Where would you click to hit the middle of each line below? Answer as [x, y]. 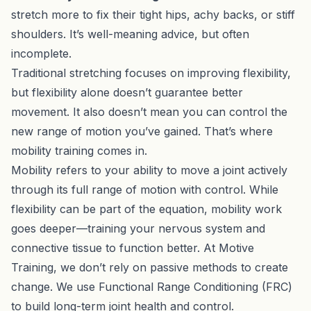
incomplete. [41, 53]
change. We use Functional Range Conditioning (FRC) [152, 286]
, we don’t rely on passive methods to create [171, 267]
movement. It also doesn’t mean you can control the [149, 111]
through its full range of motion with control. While [145, 189]
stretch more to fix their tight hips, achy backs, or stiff [153, 14]
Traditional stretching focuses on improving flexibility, [151, 73]
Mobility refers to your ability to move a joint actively [149, 170]
